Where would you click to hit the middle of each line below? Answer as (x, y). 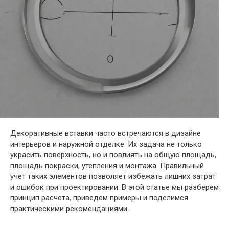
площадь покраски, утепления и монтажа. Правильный (107, 166)
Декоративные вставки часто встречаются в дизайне (106, 133)
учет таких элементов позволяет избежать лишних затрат (113, 176)
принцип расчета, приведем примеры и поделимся (99, 198)
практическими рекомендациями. (70, 209)
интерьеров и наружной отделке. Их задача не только (106, 144)
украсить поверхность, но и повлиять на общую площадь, (113, 155)
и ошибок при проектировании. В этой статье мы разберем (114, 187)
